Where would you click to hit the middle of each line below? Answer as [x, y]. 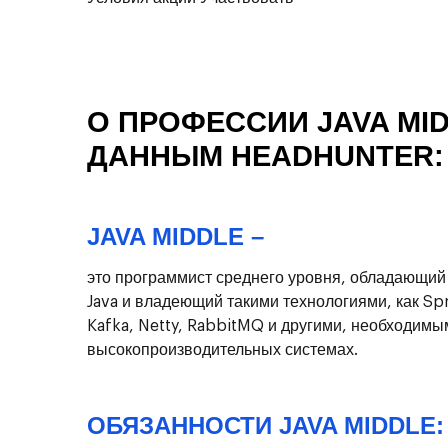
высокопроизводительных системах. [222, 350]
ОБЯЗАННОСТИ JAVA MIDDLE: [265, 426]
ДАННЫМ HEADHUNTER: [265, 156]
